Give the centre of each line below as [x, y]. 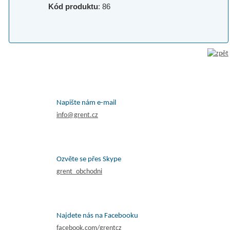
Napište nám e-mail [86, 103]
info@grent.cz [77, 116]
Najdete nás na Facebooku [97, 216]
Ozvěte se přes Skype [89, 160]
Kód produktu [73, 7]
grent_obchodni [79, 172]
